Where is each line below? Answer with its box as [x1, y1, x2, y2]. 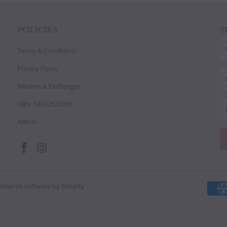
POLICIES [17, 24, 58, 34]
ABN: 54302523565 [17, 99, 72, 108]
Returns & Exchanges [17, 81, 81, 91]
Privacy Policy [17, 63, 58, 73]
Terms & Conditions [17, 46, 77, 55]
